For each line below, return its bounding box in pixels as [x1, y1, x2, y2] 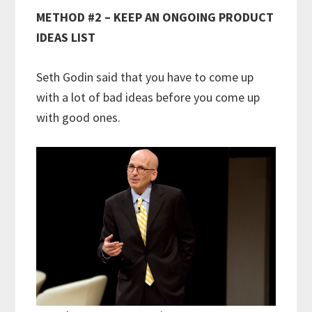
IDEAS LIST [36, 29, 96, 45]
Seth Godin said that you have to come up [36, 68, 254, 85]
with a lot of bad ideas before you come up [36, 88, 260, 105]
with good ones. [36, 109, 124, 125]
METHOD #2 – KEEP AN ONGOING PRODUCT [36, 8, 274, 25]
